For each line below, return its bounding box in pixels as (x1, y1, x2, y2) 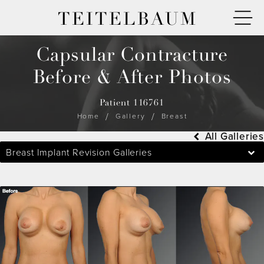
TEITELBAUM (57, 8, 197, 30)
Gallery (115, 110, 146, 121)
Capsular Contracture (36, 43, 228, 67)
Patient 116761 (100, 97, 164, 108)
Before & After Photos (32, 65, 232, 90)
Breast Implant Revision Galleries (6, 145, 152, 159)
